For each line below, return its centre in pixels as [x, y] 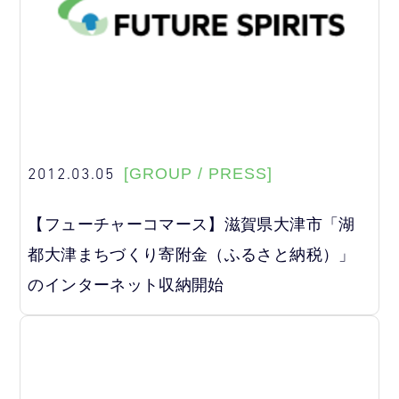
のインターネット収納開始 [126, 285]
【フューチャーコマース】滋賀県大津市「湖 [191, 224]
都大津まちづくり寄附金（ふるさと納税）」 [191, 254]
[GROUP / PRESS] [199, 174]
